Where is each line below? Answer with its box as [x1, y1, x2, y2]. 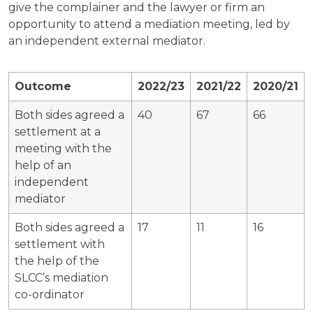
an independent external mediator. [8, 34, 205, 48]
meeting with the [15, 141, 112, 155]
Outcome [15, 79, 71, 93]
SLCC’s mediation [15, 270, 108, 284]
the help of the [15, 254, 99, 268]
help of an [15, 158, 71, 172]
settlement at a [15, 124, 101, 138]
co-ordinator [15, 287, 85, 301]
